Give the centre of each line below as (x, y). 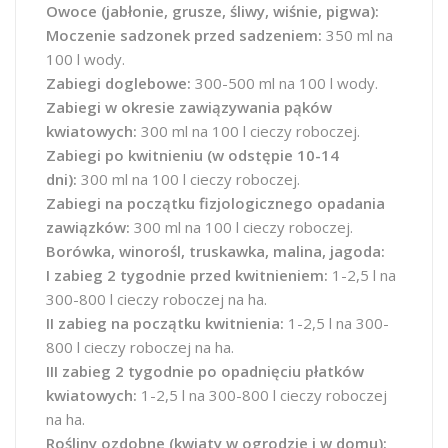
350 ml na (357, 35)
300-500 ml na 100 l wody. (284, 83)
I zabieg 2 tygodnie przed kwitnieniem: (187, 275)
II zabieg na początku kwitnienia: (165, 323)
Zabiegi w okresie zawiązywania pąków (189, 107)
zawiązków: (88, 227)
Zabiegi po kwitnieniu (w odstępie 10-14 (192, 155)
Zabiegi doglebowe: (118, 83)
